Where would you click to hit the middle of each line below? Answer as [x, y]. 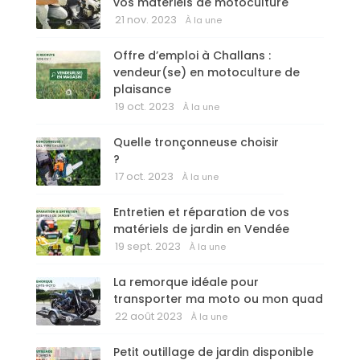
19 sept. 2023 [148, 247]
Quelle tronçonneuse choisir [196, 143]
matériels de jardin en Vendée [201, 229]
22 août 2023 [149, 317]
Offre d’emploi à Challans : [192, 56]
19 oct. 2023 [145, 107]
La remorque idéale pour [186, 282]
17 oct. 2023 [144, 177]
